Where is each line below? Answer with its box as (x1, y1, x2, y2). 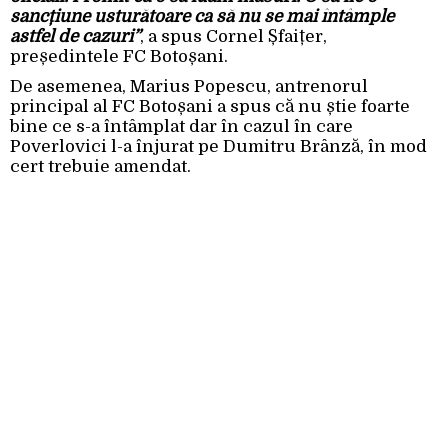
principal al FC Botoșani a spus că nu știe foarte (10, 97, 410, 117)
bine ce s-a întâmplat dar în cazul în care (10, 117, 353, 137)
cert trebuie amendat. (10, 157, 191, 177)
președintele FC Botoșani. (10, 47, 228, 67)
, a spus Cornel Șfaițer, (140, 27, 327, 47)
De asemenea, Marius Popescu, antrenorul (10, 77, 368, 97)
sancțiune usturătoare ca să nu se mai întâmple (10, 7, 394, 27)
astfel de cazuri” (10, 27, 140, 47)
